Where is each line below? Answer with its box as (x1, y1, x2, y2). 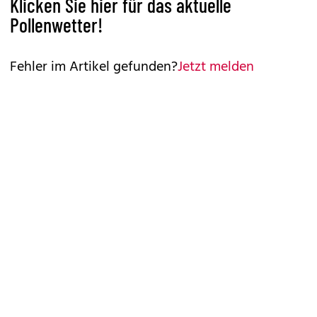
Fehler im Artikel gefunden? (10, 56, 178, 79)
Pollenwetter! (10, 13, 103, 37)
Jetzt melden (178, 56, 254, 79)
